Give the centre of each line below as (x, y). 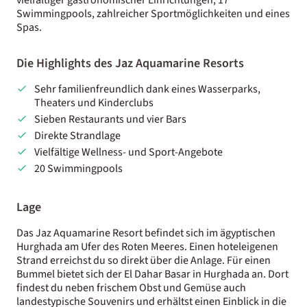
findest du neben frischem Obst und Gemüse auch (131, 287)
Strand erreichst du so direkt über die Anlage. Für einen (144, 260)
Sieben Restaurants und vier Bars (110, 119)
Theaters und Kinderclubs (94, 102)
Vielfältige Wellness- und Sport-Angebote (128, 152)
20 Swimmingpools (78, 168)
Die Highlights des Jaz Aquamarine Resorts (130, 63)
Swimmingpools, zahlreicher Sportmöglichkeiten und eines (153, 13)
